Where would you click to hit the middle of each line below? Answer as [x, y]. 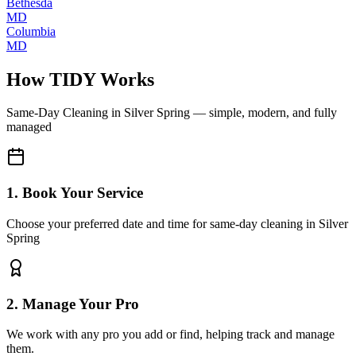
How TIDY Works [80, 79]
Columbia [31, 31]
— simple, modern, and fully [263, 113]
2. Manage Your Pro [73, 304]
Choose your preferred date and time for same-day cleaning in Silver [177, 223]
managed [29, 127]
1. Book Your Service [75, 193]
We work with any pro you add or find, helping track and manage [170, 335]
